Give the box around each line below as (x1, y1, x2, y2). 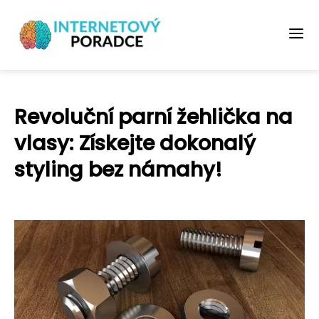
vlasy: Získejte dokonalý (14, 129, 256, 157)
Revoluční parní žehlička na (14, 103, 293, 131)
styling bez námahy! (14, 155, 222, 184)
